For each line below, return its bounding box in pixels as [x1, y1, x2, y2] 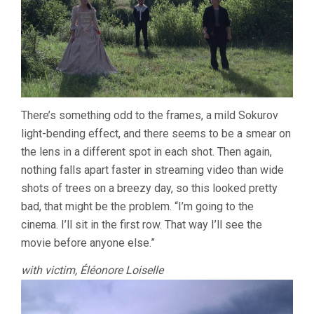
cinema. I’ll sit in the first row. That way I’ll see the [21, 218, 262, 232]
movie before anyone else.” [21, 236, 155, 250]
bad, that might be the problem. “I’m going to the [21, 200, 254, 214]
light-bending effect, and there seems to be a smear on [21, 127, 291, 141]
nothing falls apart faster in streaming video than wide [21, 163, 284, 177]
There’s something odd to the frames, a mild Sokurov [21, 109, 278, 123]
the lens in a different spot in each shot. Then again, [21, 145, 272, 159]
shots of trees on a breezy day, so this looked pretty [21, 182, 278, 196]
